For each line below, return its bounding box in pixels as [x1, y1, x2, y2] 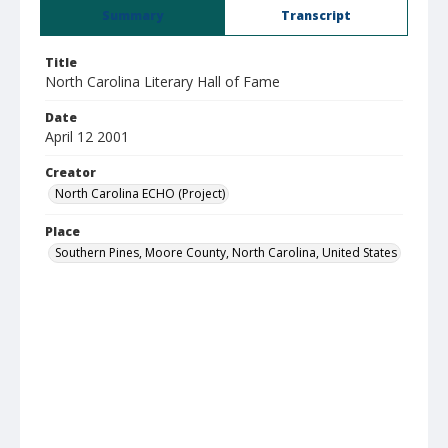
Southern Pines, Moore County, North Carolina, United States [55, 244, 397, 261]
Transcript [281, 7, 351, 24]
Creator [45, 164, 96, 181]
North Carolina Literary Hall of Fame [45, 72, 280, 91]
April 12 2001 [45, 127, 129, 146]
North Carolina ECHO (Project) [55, 185, 225, 202]
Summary [102, 7, 163, 24]
